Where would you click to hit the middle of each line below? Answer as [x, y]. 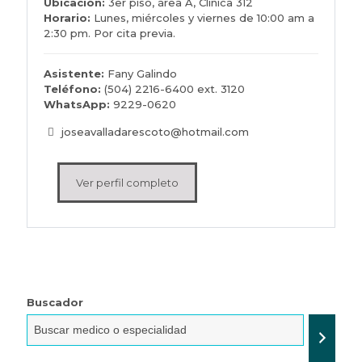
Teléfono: [72, 88]
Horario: [67, 17]
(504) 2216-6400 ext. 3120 [173, 88]
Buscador [55, 302]
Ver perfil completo [127, 182]
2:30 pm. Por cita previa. [109, 33]
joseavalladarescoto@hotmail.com [154, 131]
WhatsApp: [78, 104]
